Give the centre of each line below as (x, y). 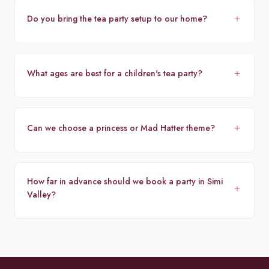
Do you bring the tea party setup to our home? (117, 18)
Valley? (41, 195)
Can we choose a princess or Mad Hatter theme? (121, 128)
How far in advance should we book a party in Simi (125, 182)
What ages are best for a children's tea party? (115, 73)
